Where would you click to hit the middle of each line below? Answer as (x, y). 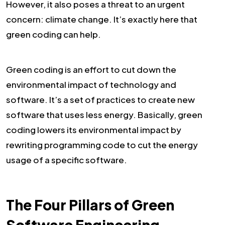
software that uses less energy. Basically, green (104, 115)
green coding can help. (53, 34)
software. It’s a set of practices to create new (100, 100)
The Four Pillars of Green (90, 204)
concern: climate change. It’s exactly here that (102, 19)
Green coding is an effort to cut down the (91, 70)
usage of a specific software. (67, 160)
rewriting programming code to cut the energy (102, 145)
